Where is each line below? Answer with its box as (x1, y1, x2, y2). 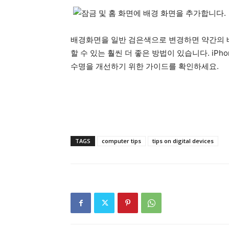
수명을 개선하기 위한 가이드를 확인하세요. (71, 61, 219, 71)
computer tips (102, 137, 141, 145)
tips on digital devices (152, 137, 214, 145)
